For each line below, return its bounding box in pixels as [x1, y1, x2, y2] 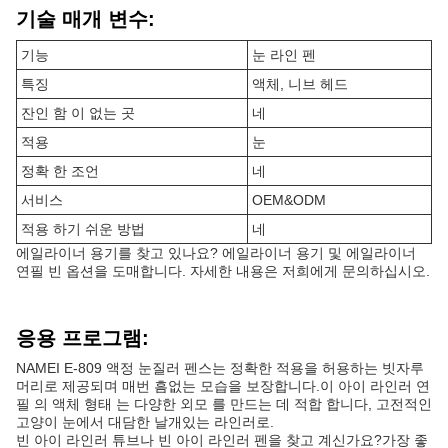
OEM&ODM [252, 192, 326, 208]
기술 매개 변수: [16, 8, 155, 30]
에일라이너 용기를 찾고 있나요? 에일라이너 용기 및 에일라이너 [16, 245, 416, 261]
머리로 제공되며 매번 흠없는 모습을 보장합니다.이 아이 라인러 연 [16, 378, 430, 394]
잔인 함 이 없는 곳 [21, 105, 135, 121]
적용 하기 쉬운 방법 [21, 221, 145, 237]
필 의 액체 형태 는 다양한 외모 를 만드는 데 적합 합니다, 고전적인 [16, 396, 432, 412]
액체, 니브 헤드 [252, 76, 348, 92]
